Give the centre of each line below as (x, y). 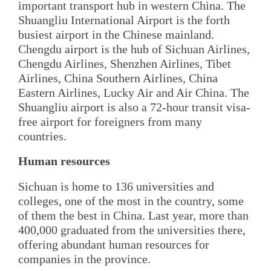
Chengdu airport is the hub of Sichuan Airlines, (134, 49)
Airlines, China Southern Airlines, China (118, 78)
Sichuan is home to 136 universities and (116, 186)
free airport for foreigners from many (110, 122)
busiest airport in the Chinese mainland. (116, 35)
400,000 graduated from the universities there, (132, 230)
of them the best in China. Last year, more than (133, 215)
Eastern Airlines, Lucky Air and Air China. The (134, 93)
